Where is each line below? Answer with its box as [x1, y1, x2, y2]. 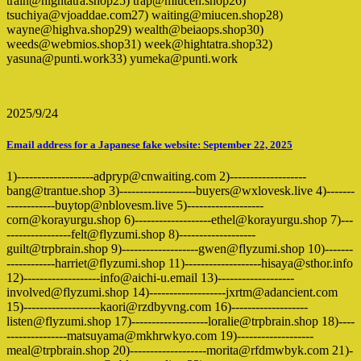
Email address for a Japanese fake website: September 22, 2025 [6, 138, 293, 151]
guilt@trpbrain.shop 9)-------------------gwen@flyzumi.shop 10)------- [6, 242, 353, 256]
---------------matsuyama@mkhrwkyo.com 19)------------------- [6, 329, 313, 343]
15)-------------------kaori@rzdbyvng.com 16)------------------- [6, 300, 308, 314]
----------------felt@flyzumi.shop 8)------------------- [6, 227, 255, 242]
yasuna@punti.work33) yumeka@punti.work [6, 51, 238, 65]
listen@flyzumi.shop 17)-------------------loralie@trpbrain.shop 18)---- [6, 314, 355, 329]
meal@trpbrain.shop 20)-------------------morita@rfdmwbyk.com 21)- [6, 343, 353, 358]
